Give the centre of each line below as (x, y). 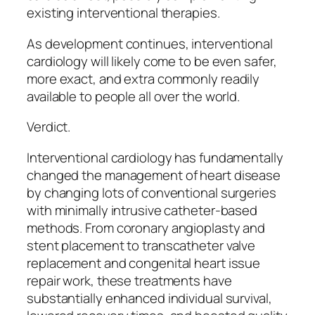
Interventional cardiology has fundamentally (155, 157)
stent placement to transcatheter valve (141, 245)
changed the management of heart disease (154, 175)
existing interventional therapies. (123, 13)
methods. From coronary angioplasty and (146, 227)
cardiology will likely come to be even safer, (152, 61)
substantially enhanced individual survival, (149, 298)
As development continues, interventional (150, 43)
